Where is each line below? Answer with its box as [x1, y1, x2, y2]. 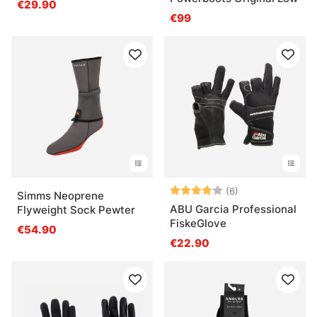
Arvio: [170, 183, 202, 197]
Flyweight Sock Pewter [17, 202, 135, 217]
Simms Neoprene [17, 188, 104, 202]
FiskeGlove [170, 216, 226, 230]
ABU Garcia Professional [170, 202, 296, 216]
